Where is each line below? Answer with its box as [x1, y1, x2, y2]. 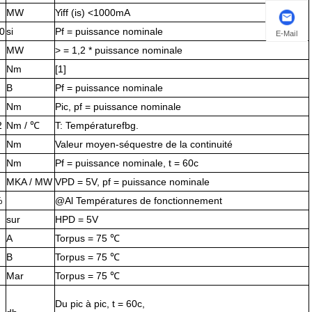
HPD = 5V [55, 214, 98, 226]
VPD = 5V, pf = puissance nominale [55, 176, 210, 188]
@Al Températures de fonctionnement [55, 195, 222, 207]
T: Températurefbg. [55, 120, 139, 132]
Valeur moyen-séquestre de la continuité [55, 139, 233, 150]
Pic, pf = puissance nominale [55, 101, 181, 113]
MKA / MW [6, 176, 52, 188]
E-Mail [276, 29, 298, 38]
